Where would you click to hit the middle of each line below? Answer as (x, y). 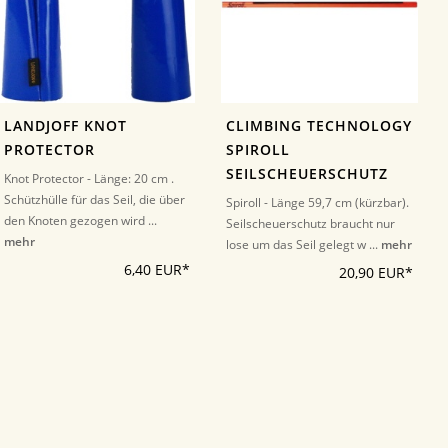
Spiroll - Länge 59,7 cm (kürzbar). (318, 202)
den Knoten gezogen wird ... (80, 220)
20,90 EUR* (375, 273)
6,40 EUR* (157, 270)
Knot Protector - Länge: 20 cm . (88, 178)
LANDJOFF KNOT (65, 126)
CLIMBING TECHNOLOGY (319, 126)
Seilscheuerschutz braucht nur (311, 223)
